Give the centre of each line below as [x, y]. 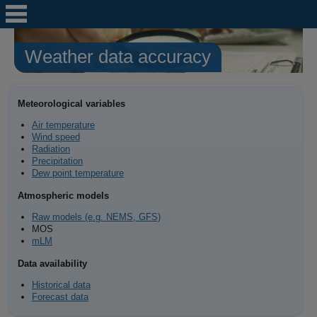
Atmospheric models [63, 195]
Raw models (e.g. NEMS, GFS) [96, 217]
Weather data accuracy [118, 57]
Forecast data [60, 296]
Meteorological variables [71, 103]
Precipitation [57, 161]
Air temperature [63, 125]
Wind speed [56, 137]
